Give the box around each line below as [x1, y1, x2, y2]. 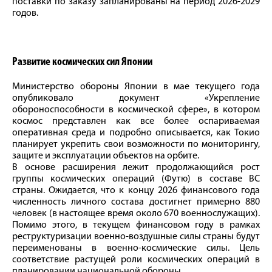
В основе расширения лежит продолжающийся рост [12, 163, 260, 173]
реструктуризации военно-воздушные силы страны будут [12, 232, 260, 242]
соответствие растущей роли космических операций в [12, 255, 260, 265]
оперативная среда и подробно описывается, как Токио [12, 128, 260, 138]
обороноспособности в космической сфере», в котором [12, 105, 260, 115]
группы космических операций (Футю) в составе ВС [12, 174, 260, 185]
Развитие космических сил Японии [12, 56, 152, 69]
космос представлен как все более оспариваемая [12, 117, 260, 127]
